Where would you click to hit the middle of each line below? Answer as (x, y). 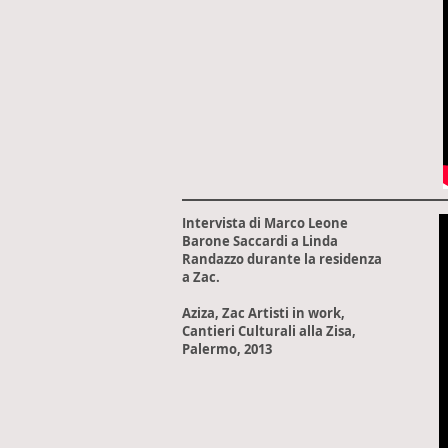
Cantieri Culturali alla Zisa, (270, 331)
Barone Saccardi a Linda (260, 241)
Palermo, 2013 (227, 349)
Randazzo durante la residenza (282, 259)
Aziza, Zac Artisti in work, (265, 313)
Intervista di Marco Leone (265, 223)
